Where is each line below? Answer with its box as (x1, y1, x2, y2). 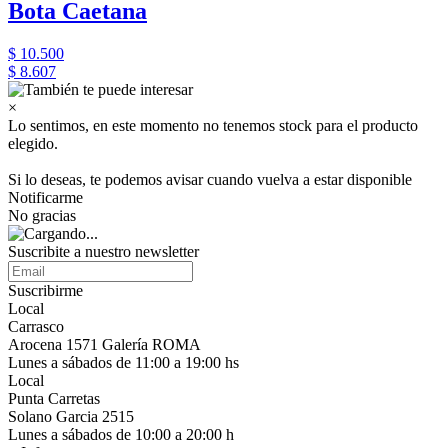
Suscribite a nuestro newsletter (8, 243, 199, 260)
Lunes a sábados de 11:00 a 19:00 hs (8, 354, 239, 371)
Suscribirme (8, 282, 83, 299)
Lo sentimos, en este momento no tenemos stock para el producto (8, 117, 418, 134)
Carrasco (8, 318, 64, 335)
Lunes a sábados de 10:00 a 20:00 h (8, 426, 234, 443)
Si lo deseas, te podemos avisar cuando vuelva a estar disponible (8, 171, 412, 188)
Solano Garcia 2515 (8, 408, 134, 425)
